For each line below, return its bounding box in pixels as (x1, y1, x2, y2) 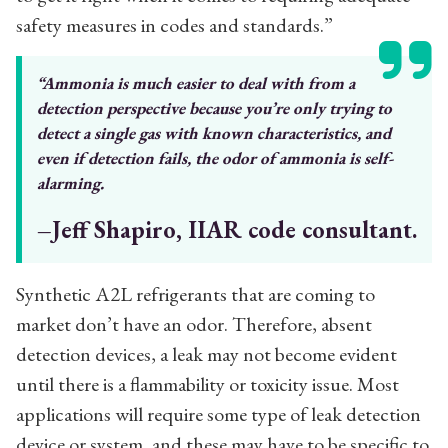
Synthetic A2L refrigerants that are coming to (16, 280, 375, 307)
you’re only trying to (245, 96, 392, 119)
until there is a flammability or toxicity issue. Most (16, 370, 399, 397)
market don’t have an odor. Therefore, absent (16, 310, 372, 337)
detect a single (37, 121, 139, 144)
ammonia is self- (279, 146, 393, 169)
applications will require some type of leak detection (16, 400, 421, 427)
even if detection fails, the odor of (37, 146, 279, 169)
